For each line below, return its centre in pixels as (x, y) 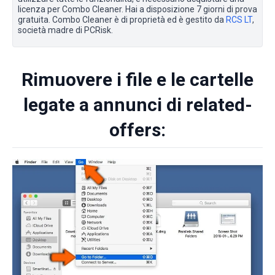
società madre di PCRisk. (65, 30)
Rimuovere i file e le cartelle (137, 79)
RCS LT (239, 19)
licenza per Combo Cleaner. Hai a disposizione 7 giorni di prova (137, 9)
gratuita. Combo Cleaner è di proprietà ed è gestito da (122, 19)
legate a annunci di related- (137, 104)
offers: (137, 130)
